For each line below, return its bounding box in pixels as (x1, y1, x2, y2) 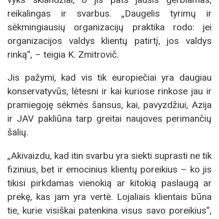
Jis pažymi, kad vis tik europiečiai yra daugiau (7, 72, 212, 84)
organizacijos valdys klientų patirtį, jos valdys (7, 35, 212, 47)
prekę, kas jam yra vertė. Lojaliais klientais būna (7, 191, 212, 202)
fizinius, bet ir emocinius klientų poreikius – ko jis (7, 163, 212, 175)
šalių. (7, 127, 28, 138)
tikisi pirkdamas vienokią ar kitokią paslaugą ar (7, 177, 212, 189)
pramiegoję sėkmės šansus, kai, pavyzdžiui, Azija (7, 99, 212, 111)
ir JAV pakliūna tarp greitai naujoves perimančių (7, 113, 212, 125)
